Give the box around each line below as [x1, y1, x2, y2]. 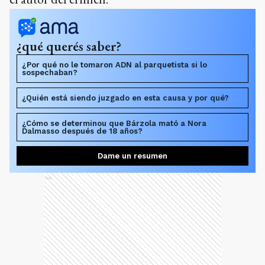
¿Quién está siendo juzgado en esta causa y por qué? [22, 93, 229, 102]
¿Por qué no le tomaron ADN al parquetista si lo [22, 60, 207, 69]
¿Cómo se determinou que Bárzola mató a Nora [22, 119, 206, 128]
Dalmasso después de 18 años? [22, 127, 143, 135]
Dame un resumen [98, 151, 167, 160]
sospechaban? [22, 68, 77, 77]
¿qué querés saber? [17, 37, 121, 55]
